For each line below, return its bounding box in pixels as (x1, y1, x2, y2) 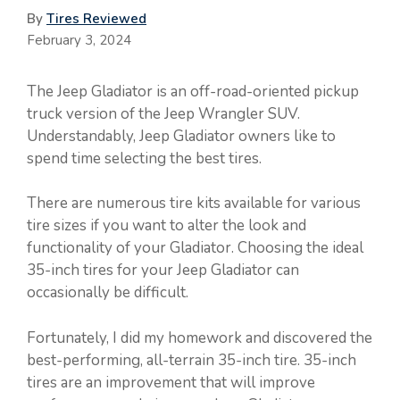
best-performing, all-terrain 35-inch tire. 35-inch (27, 349, 356, 371)
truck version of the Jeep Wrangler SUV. (27, 103, 300, 124)
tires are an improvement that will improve (27, 371, 315, 393)
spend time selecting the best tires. (27, 147, 262, 169)
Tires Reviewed (46, 9, 146, 28)
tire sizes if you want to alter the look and (27, 215, 306, 237)
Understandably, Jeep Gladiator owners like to (27, 125, 336, 146)
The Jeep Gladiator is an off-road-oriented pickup (27, 80, 359, 102)
